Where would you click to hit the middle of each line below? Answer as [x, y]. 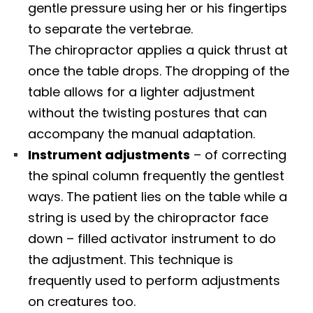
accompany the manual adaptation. [141, 134]
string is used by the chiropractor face [148, 218]
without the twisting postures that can [147, 113]
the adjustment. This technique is [131, 260]
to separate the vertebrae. [110, 29]
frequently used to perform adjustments [154, 281]
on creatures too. [82, 302]
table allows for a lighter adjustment [141, 92]
